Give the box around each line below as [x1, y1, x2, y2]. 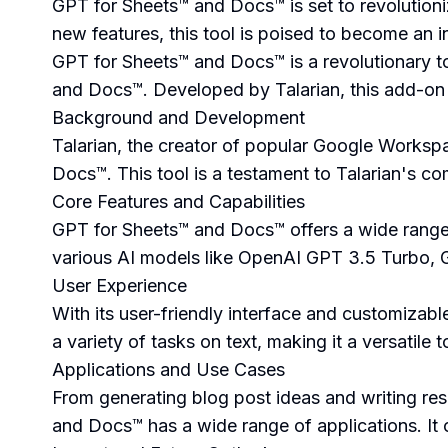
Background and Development [52, 107, 305, 128]
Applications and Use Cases [52, 359, 285, 380]
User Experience [52, 275, 187, 296]
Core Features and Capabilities [52, 191, 305, 212]
